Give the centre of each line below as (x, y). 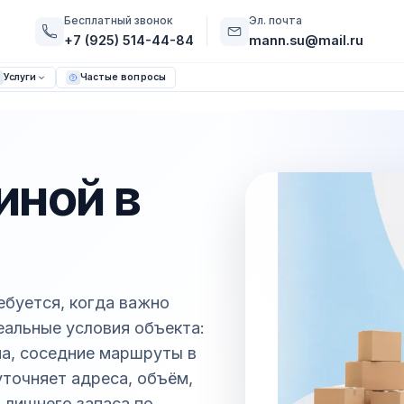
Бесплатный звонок (118, 20)
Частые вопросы (123, 77)
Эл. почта (275, 20)
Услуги (20, 77)
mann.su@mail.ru (306, 41)
